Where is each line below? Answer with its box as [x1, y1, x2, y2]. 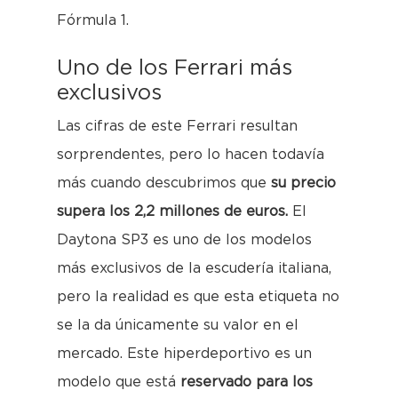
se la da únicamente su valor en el [57, 318, 298, 333]
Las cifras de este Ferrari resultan [57, 119, 298, 134]
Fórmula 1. [57, 13, 129, 28]
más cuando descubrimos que [57, 176, 271, 191]
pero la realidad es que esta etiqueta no [57, 290, 339, 305]
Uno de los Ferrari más [57, 58, 292, 80]
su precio [271, 176, 336, 191]
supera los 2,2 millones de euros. [57, 204, 292, 219]
